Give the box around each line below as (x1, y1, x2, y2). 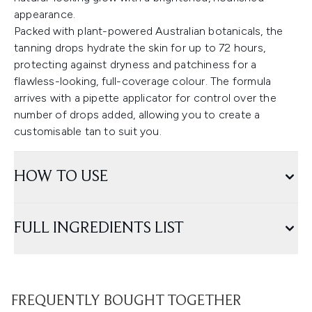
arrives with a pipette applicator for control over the (14, 91, 276, 105)
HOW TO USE (14, 169, 108, 186)
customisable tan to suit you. (14, 125, 164, 139)
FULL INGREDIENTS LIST (14, 220, 184, 237)
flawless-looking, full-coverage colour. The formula (14, 75, 272, 88)
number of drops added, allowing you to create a (14, 108, 260, 122)
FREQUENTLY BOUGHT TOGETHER (11, 294, 242, 310)
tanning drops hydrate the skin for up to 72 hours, (14, 41, 266, 55)
